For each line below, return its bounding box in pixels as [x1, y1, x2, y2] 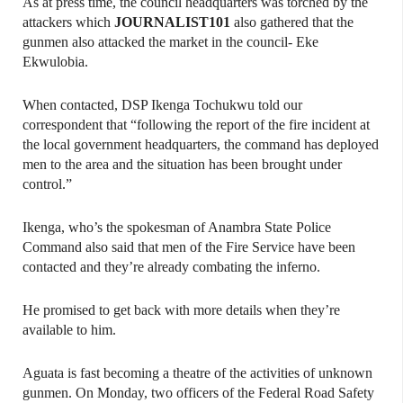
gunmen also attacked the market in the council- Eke [22, 34, 318, 49]
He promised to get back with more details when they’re [22, 302, 340, 318]
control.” [22, 176, 72, 192]
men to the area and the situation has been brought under [22, 157, 342, 172]
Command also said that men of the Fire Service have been [22, 239, 355, 255]
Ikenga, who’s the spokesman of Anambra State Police [22, 219, 331, 235]
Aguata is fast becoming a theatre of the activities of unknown [22, 365, 372, 381]
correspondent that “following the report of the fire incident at [22, 117, 370, 132]
